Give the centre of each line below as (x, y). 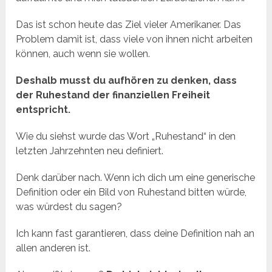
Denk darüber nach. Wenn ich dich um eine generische (136, 178)
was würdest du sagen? (69, 207)
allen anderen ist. (53, 248)
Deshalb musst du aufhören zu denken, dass (127, 81)
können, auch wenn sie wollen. (83, 54)
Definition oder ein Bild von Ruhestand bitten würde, (131, 192)
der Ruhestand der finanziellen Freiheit (113, 95)
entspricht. (43, 110)
